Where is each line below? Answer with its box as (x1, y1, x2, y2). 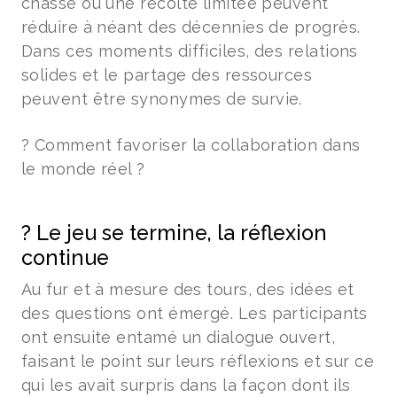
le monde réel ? (21, 160, 145, 178)
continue (21, 245, 109, 269)
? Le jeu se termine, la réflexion (21, 221, 327, 245)
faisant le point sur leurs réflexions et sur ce (21, 352, 375, 370)
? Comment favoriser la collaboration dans (21, 136, 361, 154)
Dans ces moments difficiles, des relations (21, 42, 358, 60)
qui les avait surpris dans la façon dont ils (21, 376, 351, 394)
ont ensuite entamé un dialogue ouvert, (21, 328, 336, 346)
